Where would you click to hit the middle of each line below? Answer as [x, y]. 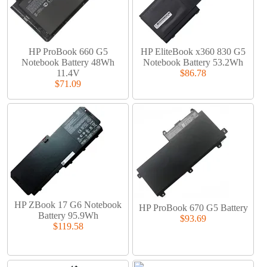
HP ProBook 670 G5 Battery [193, 208]
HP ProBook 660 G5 [68, 51]
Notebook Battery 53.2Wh [193, 62]
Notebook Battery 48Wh [68, 62]
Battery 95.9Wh [68, 216]
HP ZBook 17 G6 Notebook [68, 205]
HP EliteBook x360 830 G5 [193, 51]
